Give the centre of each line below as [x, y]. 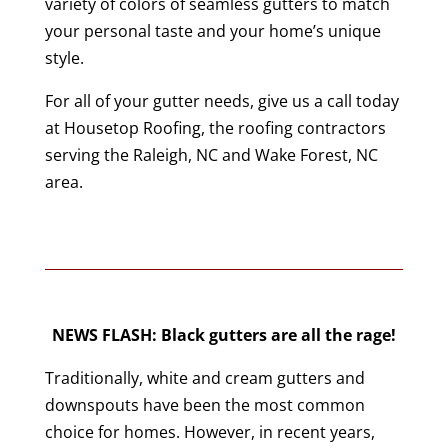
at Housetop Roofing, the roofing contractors [215, 127]
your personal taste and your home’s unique [212, 30]
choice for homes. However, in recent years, [209, 431]
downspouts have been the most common [204, 404]
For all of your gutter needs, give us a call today [221, 100]
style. [64, 57]
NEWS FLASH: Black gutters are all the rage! [223, 334]
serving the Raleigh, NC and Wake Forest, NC [211, 154]
